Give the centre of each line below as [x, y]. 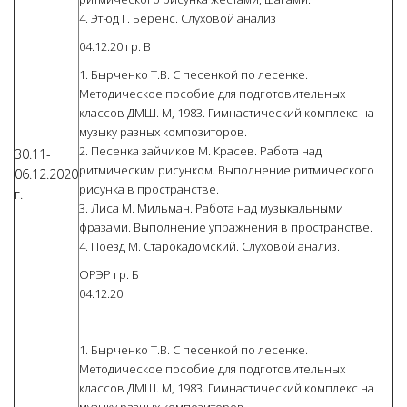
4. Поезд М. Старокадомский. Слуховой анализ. [209, 247]
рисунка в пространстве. [149, 189]
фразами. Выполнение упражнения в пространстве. [226, 228]
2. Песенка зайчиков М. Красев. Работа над [200, 151]
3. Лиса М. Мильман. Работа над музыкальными [211, 208]
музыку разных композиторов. [163, 132]
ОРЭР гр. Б [109, 275]
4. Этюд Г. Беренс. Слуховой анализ [178, 19]
